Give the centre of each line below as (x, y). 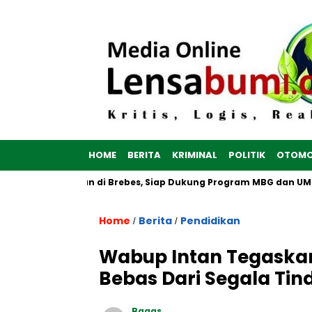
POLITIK (247, 155)
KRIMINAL (195, 155)
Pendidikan (210, 221)
